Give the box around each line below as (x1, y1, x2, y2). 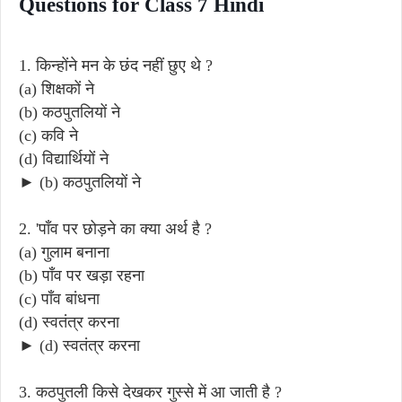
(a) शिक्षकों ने (19, 79, 99, 98)
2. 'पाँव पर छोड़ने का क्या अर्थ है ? (19, 219, 212, 238)
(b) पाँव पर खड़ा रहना (19, 266, 144, 284)
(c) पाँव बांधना (19, 289, 100, 308)
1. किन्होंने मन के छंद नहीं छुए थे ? (19, 56, 213, 74)
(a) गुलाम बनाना (19, 242, 109, 261)
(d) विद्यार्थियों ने (19, 149, 109, 168)
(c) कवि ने (19, 126, 78, 144)
